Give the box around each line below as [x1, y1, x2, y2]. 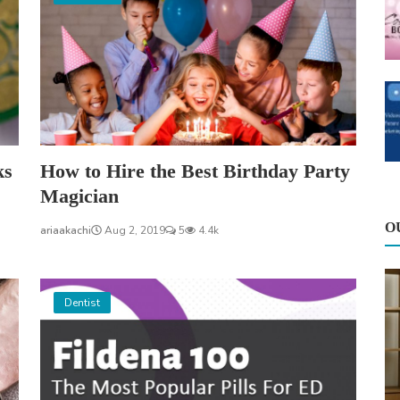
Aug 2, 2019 [101, 222, 165, 237]
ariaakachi [39, 222, 91, 237]
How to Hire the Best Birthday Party [39, 159, 350, 182]
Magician [39, 184, 119, 207]
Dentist [63, 295, 100, 310]
